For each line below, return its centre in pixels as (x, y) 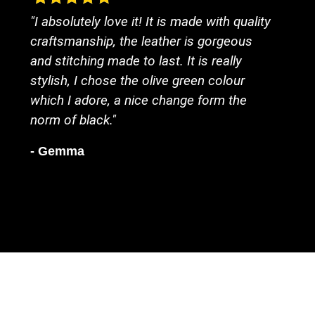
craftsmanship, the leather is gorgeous (141, 41)
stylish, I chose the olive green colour (137, 81)
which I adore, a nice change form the (138, 101)
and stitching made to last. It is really (136, 61)
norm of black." (73, 120)
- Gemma (57, 151)
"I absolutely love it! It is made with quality (150, 22)
